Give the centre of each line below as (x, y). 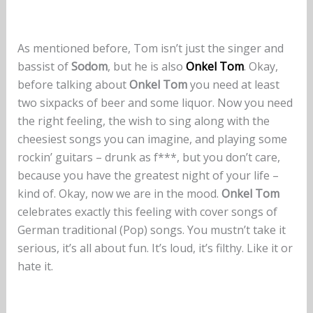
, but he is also (146, 66)
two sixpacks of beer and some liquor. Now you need (155, 102)
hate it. (35, 266)
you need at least (233, 84)
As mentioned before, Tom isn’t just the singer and (150, 48)
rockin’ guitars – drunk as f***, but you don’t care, (148, 157)
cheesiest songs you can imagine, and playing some (152, 139)
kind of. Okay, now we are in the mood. (119, 193)
